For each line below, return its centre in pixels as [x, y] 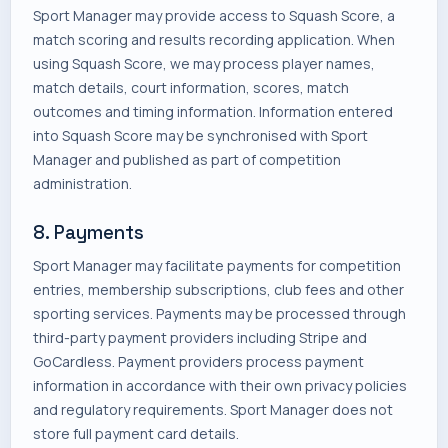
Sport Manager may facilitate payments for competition [217, 265]
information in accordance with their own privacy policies [220, 385]
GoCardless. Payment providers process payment [198, 361]
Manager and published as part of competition [187, 159]
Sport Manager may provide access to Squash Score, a [214, 15]
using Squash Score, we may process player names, [204, 63]
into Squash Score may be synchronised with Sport [200, 135]
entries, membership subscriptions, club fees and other [218, 289]
